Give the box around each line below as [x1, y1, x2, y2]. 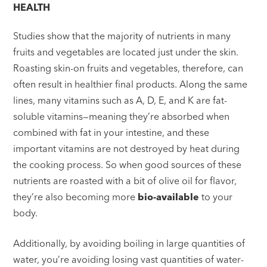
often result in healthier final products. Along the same [13, 78, 248, 91]
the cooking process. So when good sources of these [13, 159, 242, 171]
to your [199, 191, 233, 203]
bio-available [138, 191, 200, 203]
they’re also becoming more [13, 191, 138, 203]
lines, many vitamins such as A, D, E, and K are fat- [13, 94, 228, 107]
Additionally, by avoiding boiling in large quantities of [13, 237, 246, 250]
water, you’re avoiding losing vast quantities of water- [13, 253, 244, 266]
